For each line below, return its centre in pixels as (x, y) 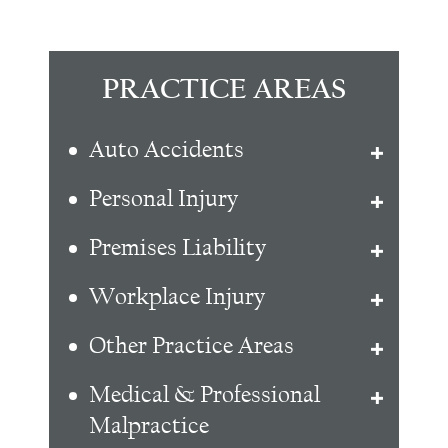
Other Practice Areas (191, 346)
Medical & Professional (204, 395)
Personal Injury (163, 199)
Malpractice (149, 426)
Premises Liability (177, 248)
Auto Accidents (166, 150)
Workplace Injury (177, 297)
